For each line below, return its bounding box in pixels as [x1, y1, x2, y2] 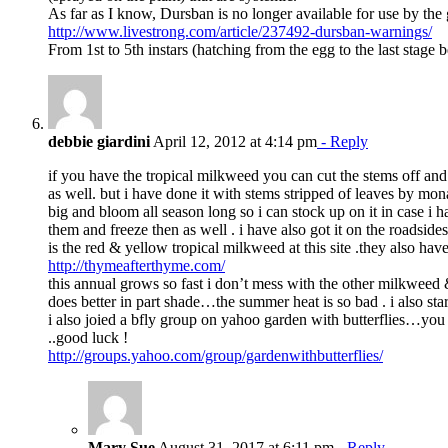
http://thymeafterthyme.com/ [48, 256, 225, 274]
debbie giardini [48, 132, 150, 150]
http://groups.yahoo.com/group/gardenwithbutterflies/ [48, 346, 383, 364]
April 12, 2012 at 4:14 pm [150, 132, 317, 150]
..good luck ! [48, 328, 128, 346]
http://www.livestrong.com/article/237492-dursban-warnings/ [48, 22, 432, 40]
